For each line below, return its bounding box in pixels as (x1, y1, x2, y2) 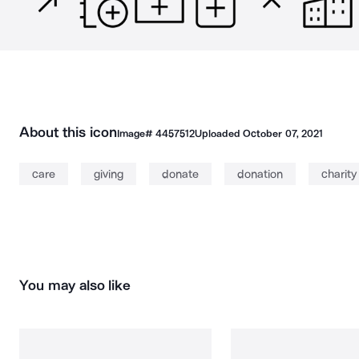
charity (321, 167, 357, 181)
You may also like (19, 276, 131, 294)
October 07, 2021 (243, 127, 323, 139)
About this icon (19, 123, 117, 141)
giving (94, 167, 123, 181)
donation (237, 167, 283, 181)
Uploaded (194, 127, 244, 139)
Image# (116, 127, 155, 139)
